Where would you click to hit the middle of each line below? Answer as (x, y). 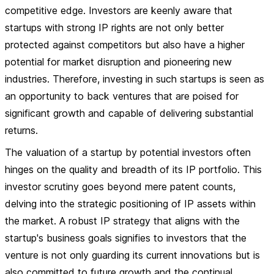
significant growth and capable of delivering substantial (129, 113)
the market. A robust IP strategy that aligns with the (122, 221)
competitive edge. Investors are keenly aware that (119, 10)
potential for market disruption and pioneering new (118, 62)
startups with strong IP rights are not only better (114, 28)
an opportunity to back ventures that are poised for (122, 96)
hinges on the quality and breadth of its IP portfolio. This (133, 169)
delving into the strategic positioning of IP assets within (130, 204)
